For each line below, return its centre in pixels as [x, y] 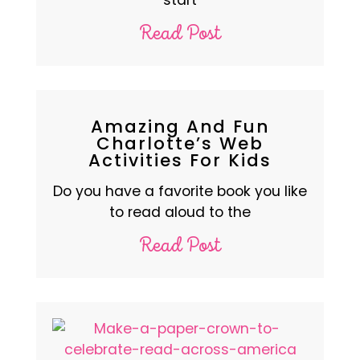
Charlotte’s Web [180, 143]
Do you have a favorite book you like [180, 191]
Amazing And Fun [180, 126]
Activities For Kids [180, 160]
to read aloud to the [180, 212]
